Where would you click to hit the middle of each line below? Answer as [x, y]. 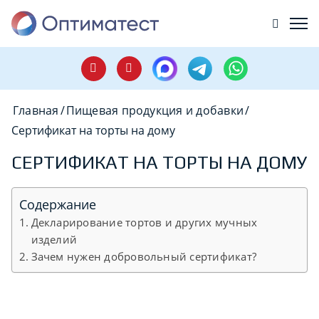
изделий [54, 239]
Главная [36, 110]
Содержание [58, 204]
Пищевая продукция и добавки [155, 110]
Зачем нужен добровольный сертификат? [143, 256]
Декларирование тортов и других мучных [144, 222]
